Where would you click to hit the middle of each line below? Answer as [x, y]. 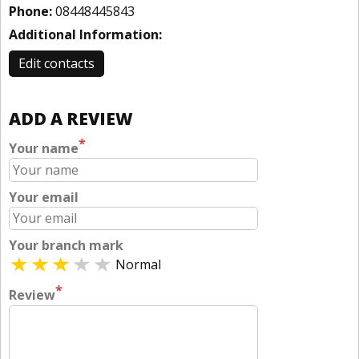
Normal [138, 265]
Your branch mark [66, 246]
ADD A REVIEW [71, 119]
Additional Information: [85, 34]
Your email [44, 197]
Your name [44, 149]
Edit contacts [56, 63]
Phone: [30, 11]
